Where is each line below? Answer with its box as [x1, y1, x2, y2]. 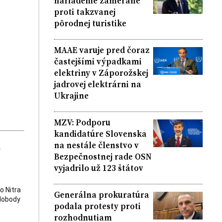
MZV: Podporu [54, 116, 111, 128]
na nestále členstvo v [54, 139, 139, 151]
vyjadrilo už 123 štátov [54, 162, 143, 174]
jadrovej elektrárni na [54, 78, 141, 90]
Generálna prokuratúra [54, 188, 149, 201]
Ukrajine [54, 89, 89, 102]
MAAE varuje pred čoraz [54, 44, 150, 56]
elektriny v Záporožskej [54, 66, 148, 79]
